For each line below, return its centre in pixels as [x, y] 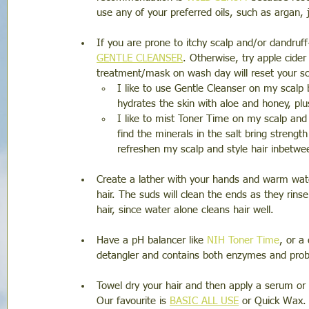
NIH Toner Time [243, 241]
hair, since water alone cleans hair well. [187, 210]
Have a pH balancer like [152, 241]
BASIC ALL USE [204, 301]
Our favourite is [133, 301]
